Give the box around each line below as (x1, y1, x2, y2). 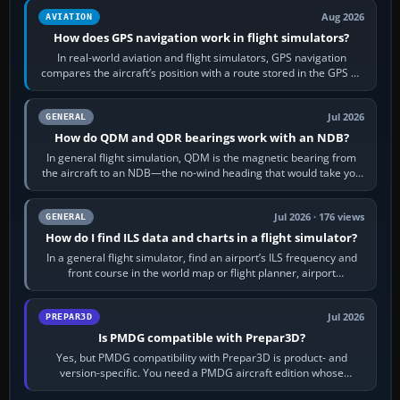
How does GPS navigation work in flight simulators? (54, 29, 350, 46)
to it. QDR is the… (159, 179, 244, 196)
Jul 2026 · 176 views (274, 210, 365, 223)
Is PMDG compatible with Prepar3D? (97, 329, 305, 346)
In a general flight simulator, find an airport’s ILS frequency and (46, 249, 357, 265)
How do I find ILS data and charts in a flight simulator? (46, 229, 358, 246)
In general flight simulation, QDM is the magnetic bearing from (46, 149, 357, 165)
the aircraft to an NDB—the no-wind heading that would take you (41, 164, 362, 180)
